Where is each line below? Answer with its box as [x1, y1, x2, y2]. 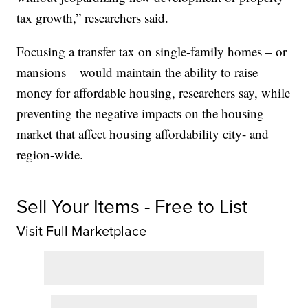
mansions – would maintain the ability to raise [16, 63, 258, 80]
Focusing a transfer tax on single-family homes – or [16, 42, 287, 60]
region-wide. [16, 145, 84, 163]
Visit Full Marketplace [16, 220, 147, 241]
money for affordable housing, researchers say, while [16, 83, 291, 101]
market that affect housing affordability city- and [16, 124, 269, 142]
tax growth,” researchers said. [16, 8, 169, 26]
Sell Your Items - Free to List [16, 192, 248, 221]
